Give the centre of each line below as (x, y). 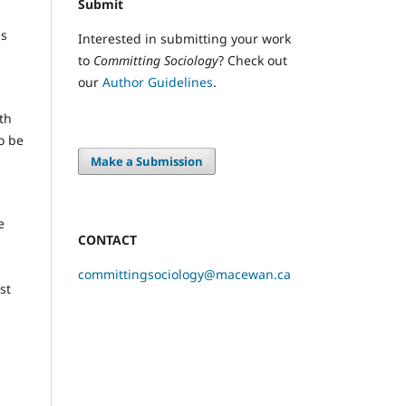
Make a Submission (147, 161)
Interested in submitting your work (184, 38)
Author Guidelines (158, 82)
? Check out (253, 60)
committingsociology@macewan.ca (184, 274)
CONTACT (107, 239)
